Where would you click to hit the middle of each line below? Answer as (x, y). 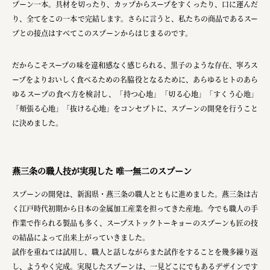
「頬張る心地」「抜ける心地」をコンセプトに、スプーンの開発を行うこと (135, 108)
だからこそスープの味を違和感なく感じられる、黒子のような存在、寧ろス (135, 65)
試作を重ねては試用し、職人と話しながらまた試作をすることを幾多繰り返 (135, 252)
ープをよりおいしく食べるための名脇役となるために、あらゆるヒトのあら (135, 80)
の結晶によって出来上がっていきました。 (81, 237)
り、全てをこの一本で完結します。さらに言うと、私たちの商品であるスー (135, 19)
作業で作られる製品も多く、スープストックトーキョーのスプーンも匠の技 (135, 223)
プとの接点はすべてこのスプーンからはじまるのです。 (102, 33)
